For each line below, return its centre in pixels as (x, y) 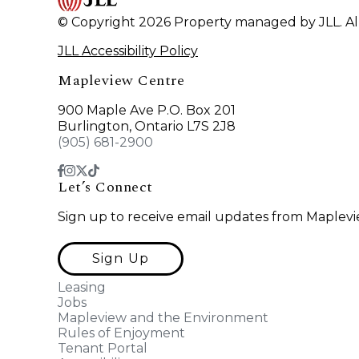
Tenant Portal (103, 349)
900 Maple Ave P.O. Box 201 (147, 111)
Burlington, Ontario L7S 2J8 (147, 127)
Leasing (82, 288)
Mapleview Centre (121, 81)
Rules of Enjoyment (121, 333)
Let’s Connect (105, 188)
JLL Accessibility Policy (128, 51)
